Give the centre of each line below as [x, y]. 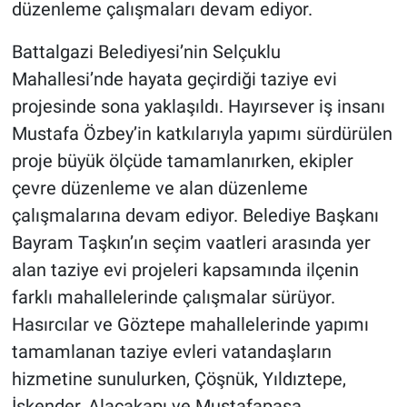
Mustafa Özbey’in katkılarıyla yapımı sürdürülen [202, 134]
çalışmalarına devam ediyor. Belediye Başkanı [195, 216]
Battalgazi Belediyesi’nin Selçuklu [146, 52]
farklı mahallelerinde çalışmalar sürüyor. [173, 298]
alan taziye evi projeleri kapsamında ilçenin [185, 270]
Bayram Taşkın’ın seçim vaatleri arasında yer [191, 243]
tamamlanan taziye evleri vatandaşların [171, 352]
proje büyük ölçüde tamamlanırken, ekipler [182, 161]
